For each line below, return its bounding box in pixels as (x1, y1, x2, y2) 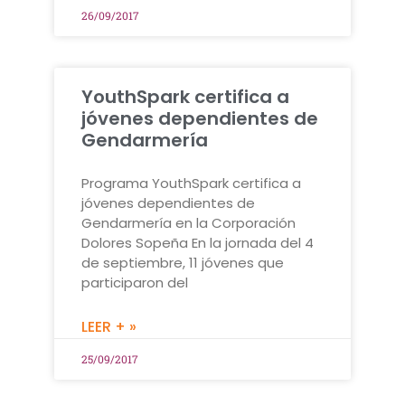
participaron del (81, 272, 188, 292)
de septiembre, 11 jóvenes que (81, 252, 284, 272)
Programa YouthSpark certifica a (81, 173, 301, 193)
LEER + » (81, 316, 137, 337)
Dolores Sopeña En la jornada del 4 (81, 232, 314, 252)
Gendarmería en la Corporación (81, 212, 296, 232)
